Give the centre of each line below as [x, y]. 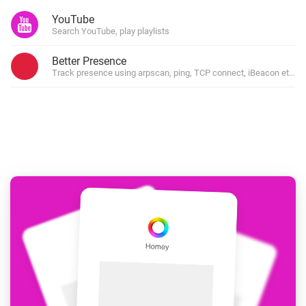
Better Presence [89, 61]
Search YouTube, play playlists [111, 31]
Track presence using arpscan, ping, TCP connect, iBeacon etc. [174, 73]
